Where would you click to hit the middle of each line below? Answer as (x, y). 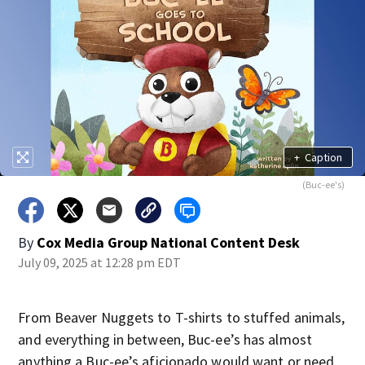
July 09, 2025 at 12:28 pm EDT (100, 262)
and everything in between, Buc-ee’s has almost (165, 339)
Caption (323, 157)
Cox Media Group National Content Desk (169, 242)
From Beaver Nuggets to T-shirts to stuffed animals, (182, 317)
